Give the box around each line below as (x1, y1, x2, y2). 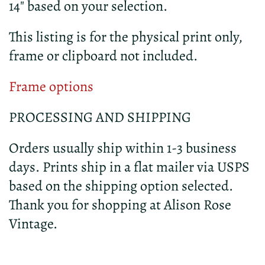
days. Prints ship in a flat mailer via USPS (9, 157, 250, 176)
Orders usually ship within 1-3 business (9, 138, 237, 157)
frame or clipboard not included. (9, 46, 198, 65)
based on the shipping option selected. (9, 176, 233, 195)
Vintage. (9, 214, 57, 233)
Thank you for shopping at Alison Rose (9, 195, 231, 214)
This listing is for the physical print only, (9, 27, 243, 46)
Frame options (9, 76, 93, 96)
